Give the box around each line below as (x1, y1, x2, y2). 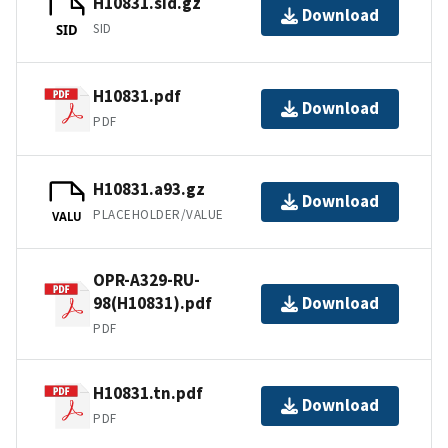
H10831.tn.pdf (93, 382, 203, 405)
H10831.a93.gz (93, 178, 205, 201)
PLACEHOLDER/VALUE (93, 206, 224, 224)
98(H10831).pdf (93, 291, 212, 314)
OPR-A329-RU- (93, 268, 200, 291)
